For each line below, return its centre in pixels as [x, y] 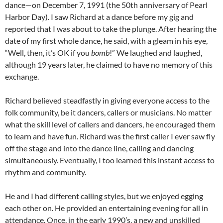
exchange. [22, 77]
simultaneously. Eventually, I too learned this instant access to [110, 160]
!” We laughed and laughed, [156, 53]
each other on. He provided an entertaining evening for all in [107, 208]
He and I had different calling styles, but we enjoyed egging [104, 196]
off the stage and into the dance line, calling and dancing [99, 148]
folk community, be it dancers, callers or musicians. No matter [108, 112]
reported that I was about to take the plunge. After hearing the [111, 29]
